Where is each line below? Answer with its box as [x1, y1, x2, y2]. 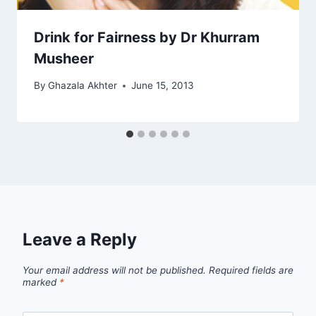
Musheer [34, 49, 94, 67]
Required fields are [209, 265, 293, 276]
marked [23, 276, 59, 288]
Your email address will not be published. [23, 265, 206, 276]
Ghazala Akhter [48, 80, 118, 92]
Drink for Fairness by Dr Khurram [34, 28, 260, 46]
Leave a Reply [23, 229, 137, 250]
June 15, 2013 [131, 80, 195, 92]
